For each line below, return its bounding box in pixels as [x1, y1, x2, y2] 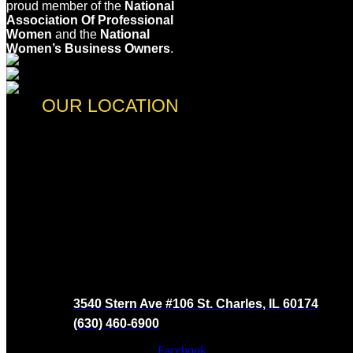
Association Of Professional [6, 13, 173, 27]
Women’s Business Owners [6, 41, 170, 55]
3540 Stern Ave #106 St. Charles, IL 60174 [73, 296, 318, 310]
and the [52, 27, 100, 41]
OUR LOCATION [42, 95, 179, 116]
